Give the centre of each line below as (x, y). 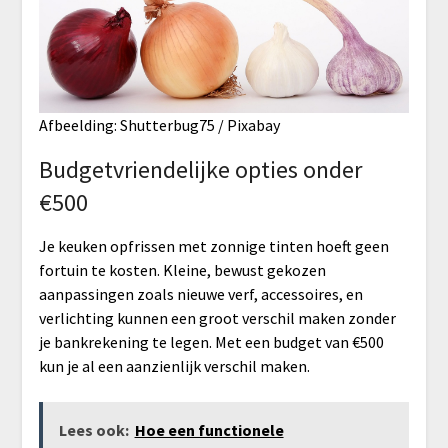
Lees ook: (93, 430)
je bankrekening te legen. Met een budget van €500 (211, 342)
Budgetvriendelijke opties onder (200, 170)
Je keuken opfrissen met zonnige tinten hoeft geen (213, 246)
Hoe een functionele (209, 430)
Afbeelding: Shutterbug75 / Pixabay (159, 125)
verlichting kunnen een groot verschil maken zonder (217, 318)
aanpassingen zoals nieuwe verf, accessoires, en (200, 294)
